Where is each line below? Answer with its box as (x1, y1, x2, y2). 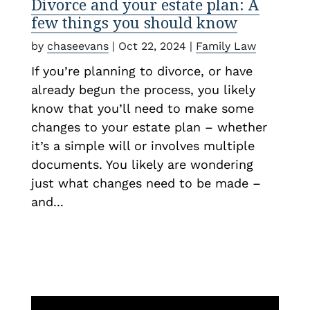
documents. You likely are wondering (30, 156, 253, 172)
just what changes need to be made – (30, 175, 261, 190)
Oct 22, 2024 (118, 39, 186, 53)
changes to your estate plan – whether (30, 119, 267, 134)
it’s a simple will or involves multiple (30, 138, 255, 153)
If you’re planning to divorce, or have (30, 63, 253, 78)
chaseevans (46, 39, 109, 53)
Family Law (195, 39, 256, 53)
